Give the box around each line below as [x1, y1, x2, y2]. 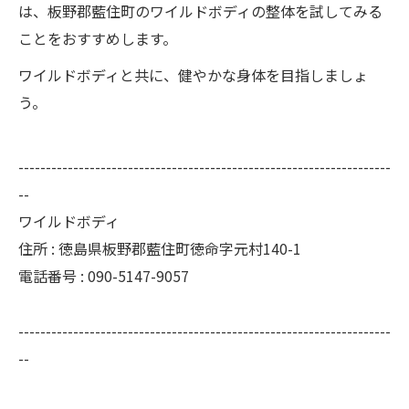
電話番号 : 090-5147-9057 [18, 265, 189, 287]
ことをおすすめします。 [18, 27, 177, 49]
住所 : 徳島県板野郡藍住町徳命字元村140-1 [18, 237, 301, 259]
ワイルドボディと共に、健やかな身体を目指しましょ [18, 64, 368, 86]
